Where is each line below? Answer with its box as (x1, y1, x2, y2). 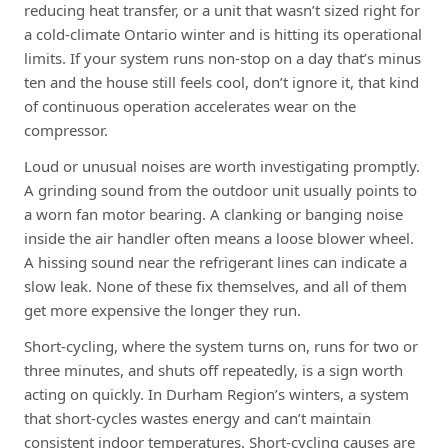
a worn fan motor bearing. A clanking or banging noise (24, 203, 403, 224)
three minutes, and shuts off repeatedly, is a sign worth (24, 359, 403, 380)
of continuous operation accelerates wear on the (24, 95, 356, 116)
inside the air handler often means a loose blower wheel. (24, 227, 414, 248)
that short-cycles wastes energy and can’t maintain (24, 407, 371, 428)
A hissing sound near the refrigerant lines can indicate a (24, 251, 407, 272)
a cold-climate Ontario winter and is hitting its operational (24, 23, 422, 44)
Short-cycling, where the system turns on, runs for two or (24, 335, 418, 356)
